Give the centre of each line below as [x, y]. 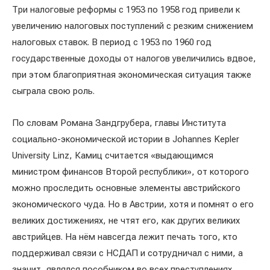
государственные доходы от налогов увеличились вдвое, [134, 59]
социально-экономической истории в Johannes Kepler [126, 140]
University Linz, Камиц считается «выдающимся [113, 156]
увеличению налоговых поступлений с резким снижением [133, 26]
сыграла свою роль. [53, 91]
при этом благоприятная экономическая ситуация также [132, 75]
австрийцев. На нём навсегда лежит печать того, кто [125, 237]
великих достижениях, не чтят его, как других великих [126, 221]
